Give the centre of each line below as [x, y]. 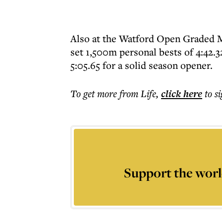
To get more [95, 93]
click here [182, 94]
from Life [138, 93]
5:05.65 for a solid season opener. [141, 65]
